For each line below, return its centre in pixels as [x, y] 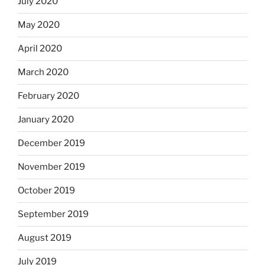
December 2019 [51, 143]
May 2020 [39, 25]
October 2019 [46, 191]
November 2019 [51, 167]
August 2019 [45, 238]
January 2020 [46, 120]
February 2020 [49, 96]
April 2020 [40, 49]
